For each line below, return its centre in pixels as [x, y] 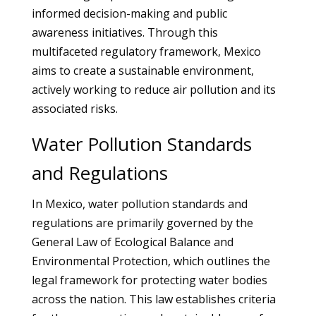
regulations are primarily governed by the [142, 223]
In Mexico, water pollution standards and [139, 204]
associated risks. [74, 109]
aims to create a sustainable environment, [142, 71]
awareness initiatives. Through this [124, 32]
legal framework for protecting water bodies [149, 280]
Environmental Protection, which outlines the [151, 261]
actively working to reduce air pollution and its [153, 90]
